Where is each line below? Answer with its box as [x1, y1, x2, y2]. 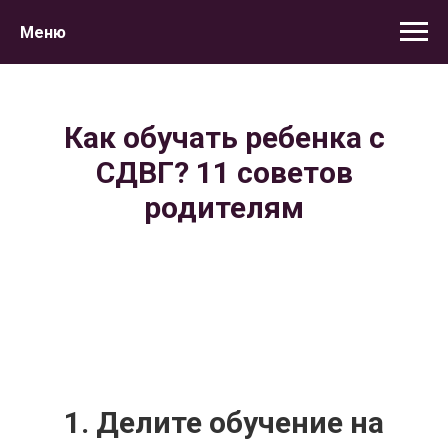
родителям [144, 190, 304, 225]
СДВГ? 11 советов [95, 155, 353, 190]
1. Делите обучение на [64, 405, 384, 440]
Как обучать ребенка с [63, 120, 385, 155]
